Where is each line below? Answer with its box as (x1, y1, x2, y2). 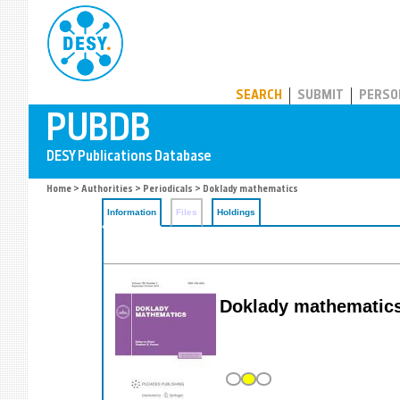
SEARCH (236, 89, 282, 103)
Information (107, 207, 156, 217)
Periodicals (143, 185, 193, 195)
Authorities (81, 185, 133, 195)
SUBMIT (297, 89, 344, 103)
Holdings (217, 207, 255, 217)
